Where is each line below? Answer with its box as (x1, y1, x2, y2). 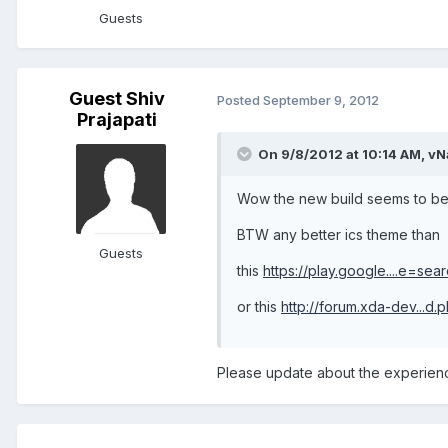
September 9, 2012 (263, 91, 379, 108)
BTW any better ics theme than (237, 226, 440, 244)
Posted (217, 91, 263, 108)
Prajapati (77, 109, 157, 131)
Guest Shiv (69, 88, 165, 110)
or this (237, 298, 281, 316)
